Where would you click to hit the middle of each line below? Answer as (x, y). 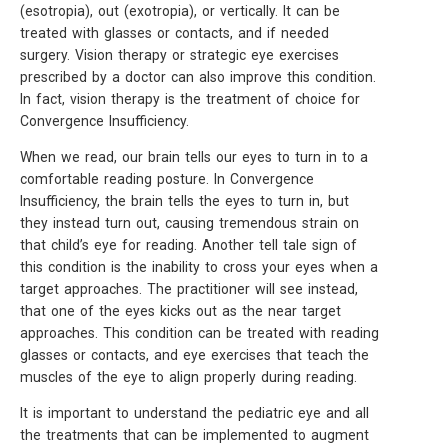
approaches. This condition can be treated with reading (199, 333)
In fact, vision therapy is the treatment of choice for (190, 99)
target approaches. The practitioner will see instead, (189, 289)
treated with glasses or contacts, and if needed (174, 33)
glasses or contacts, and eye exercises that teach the (194, 355)
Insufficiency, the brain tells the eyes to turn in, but (184, 201)
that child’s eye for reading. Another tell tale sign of (188, 245)
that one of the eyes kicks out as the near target (180, 311)
